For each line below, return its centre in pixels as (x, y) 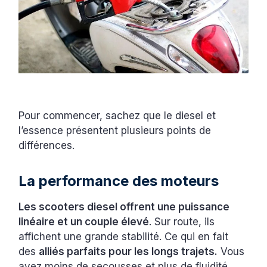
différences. (48, 146)
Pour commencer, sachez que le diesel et (117, 116)
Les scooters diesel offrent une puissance (124, 207)
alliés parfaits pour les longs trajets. (128, 252)
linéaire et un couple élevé (84, 222)
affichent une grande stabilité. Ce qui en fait (124, 237)
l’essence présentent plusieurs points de (115, 131)
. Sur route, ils (182, 222)
